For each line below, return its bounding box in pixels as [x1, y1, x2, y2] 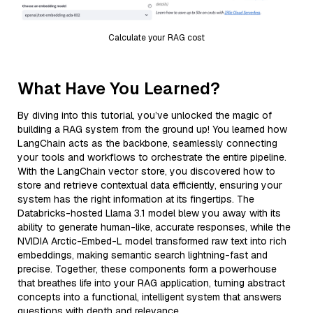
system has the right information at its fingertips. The [17, 192, 254, 205]
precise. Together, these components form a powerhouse [17, 262, 277, 275]
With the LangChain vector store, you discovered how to [17, 164, 275, 177]
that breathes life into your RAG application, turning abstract [17, 276, 285, 289]
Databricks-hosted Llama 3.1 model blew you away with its [17, 206, 281, 219]
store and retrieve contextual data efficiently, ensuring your [17, 178, 282, 191]
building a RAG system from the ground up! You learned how [17, 122, 287, 136]
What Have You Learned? [17, 77, 220, 99]
